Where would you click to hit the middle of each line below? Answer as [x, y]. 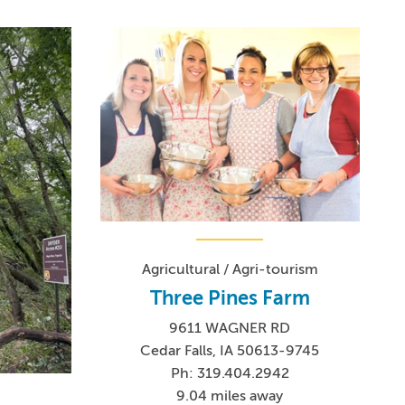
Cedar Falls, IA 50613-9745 [230, 351]
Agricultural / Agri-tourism [230, 270]
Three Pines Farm [230, 298]
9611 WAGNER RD [230, 329]
